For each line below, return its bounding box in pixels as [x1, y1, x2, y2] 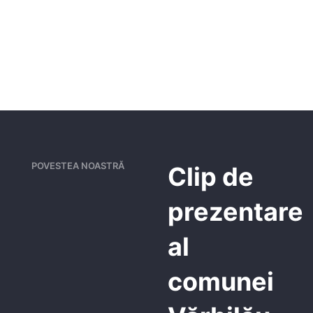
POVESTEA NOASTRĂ [31, 159, 124, 171]
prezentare [168, 196, 304, 227]
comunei [168, 265, 275, 297]
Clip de [168, 161, 254, 192]
